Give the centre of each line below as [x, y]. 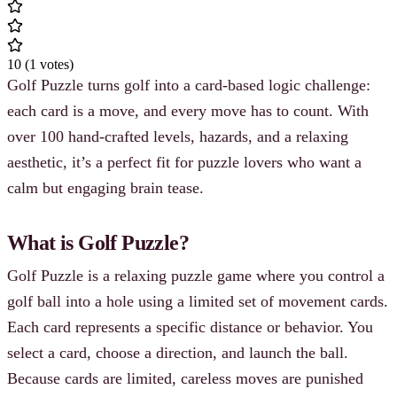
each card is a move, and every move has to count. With [188, 110]
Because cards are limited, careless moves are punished [185, 378]
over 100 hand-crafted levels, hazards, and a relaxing [178, 136]
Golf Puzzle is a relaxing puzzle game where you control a [196, 275]
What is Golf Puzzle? [98, 242]
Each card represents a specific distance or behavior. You [190, 327]
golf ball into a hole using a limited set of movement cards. [198, 301]
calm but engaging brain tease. [105, 187]
